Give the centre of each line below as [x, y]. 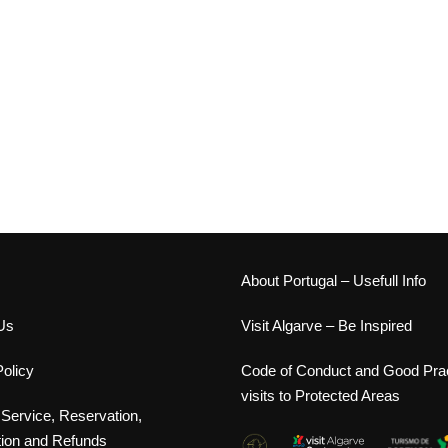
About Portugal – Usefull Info [333, 280]
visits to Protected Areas [320, 395]
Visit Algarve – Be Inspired [326, 325]
